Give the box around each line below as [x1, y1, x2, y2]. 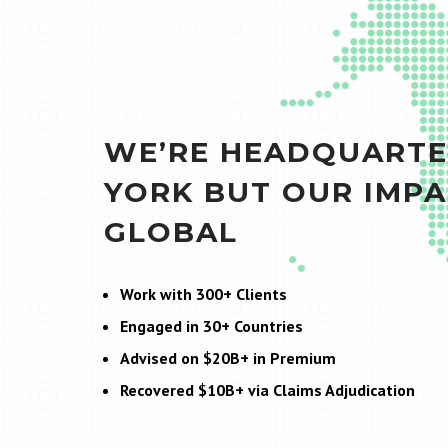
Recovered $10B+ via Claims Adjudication [120, 380, 415, 400]
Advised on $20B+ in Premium [120, 348, 336, 368]
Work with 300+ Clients [120, 284, 287, 304]
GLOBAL [104, 215, 238, 249]
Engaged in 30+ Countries [120, 316, 303, 336]
